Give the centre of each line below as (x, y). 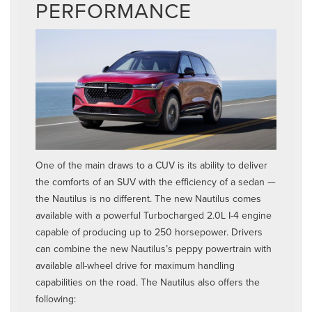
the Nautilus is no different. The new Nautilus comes (148, 199)
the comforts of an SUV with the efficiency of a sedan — (156, 182)
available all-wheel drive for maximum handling (135, 266)
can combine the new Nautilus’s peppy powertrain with (154, 249)
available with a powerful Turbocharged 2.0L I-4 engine (154, 216)
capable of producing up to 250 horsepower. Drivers (149, 232)
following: (56, 299)
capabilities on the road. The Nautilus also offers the (148, 282)
